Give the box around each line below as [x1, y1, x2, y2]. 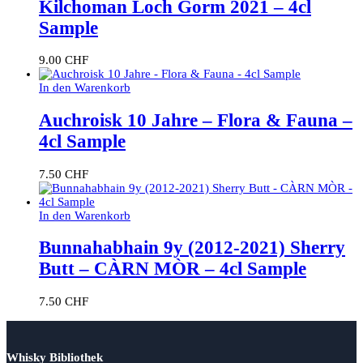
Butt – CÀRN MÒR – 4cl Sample [39, 258, 306, 280]
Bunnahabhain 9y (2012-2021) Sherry [39, 237, 345, 258]
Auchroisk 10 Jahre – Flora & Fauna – [39, 110, 352, 131]
